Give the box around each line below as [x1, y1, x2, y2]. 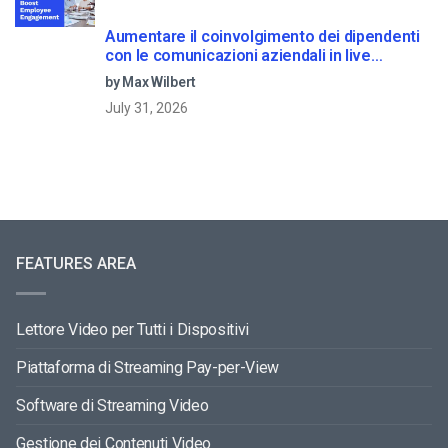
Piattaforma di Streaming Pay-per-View [16, 357, 280, 377]
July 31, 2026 [105, 99, 188, 116]
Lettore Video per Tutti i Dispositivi [16, 319, 250, 339]
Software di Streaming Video [16, 395, 209, 415]
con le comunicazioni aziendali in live [105, 45, 371, 65]
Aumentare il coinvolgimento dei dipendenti [105, 26, 420, 46]
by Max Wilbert [105, 73, 197, 90]
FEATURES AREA [16, 253, 136, 273]
